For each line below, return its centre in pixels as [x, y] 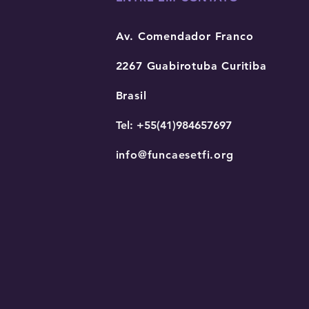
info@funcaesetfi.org [175, 154]
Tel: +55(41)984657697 [173, 125]
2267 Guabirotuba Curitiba [191, 66]
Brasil [131, 95]
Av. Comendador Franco [185, 36]
